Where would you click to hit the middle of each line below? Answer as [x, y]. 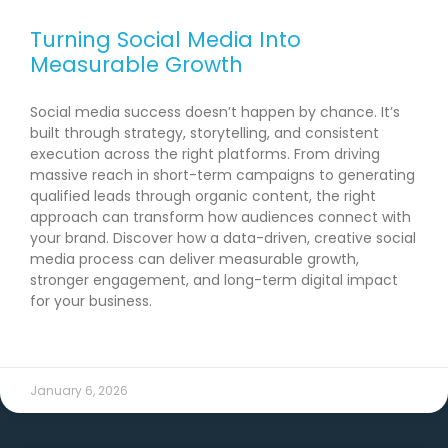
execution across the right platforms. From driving [205, 154]
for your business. [91, 301]
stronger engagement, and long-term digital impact [214, 280]
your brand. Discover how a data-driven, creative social [223, 238]
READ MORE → [70, 338]
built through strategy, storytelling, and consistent [204, 133]
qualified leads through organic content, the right [203, 196]
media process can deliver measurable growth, [194, 259]
